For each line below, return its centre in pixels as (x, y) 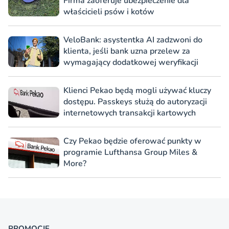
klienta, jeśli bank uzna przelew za (127, 51)
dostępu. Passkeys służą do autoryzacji (135, 101)
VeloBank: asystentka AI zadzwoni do (133, 40)
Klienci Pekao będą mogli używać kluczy (137, 90)
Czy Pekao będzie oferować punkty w (132, 141)
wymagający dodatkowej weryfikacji (131, 62)
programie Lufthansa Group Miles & (130, 152)
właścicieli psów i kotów (109, 12)
